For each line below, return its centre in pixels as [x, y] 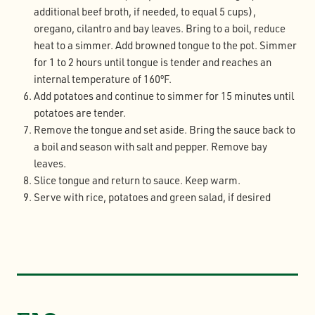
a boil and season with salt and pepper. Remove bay [150, 147]
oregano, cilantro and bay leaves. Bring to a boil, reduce [160, 29]
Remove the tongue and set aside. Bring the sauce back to [165, 130]
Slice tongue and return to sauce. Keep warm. [137, 181]
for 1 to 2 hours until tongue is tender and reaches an [153, 63]
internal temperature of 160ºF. [103, 79]
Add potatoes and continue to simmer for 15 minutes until [164, 96]
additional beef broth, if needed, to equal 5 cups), [145, 12]
